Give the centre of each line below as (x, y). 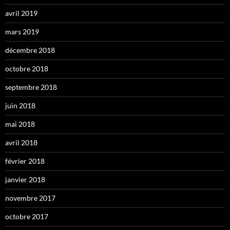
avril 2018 (21, 142)
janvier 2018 (25, 179)
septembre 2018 (31, 87)
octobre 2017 (27, 216)
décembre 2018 (30, 50)
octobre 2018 (27, 68)
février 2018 (25, 161)
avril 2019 (21, 13)
